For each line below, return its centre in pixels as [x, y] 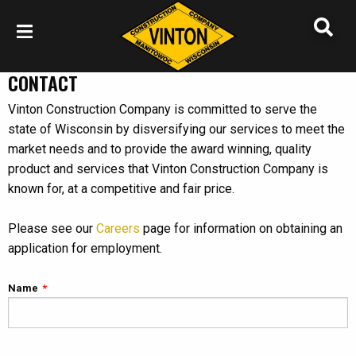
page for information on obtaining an [241, 228]
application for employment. [85, 248]
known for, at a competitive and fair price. [121, 189]
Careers [118, 228]
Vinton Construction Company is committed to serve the [163, 109]
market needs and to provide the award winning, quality [160, 149]
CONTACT [43, 83]
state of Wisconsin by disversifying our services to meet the [176, 129]
